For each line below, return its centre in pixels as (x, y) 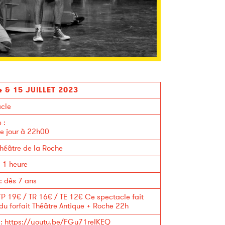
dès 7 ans (20, 181)
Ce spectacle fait (114, 197)
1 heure (15, 164)
